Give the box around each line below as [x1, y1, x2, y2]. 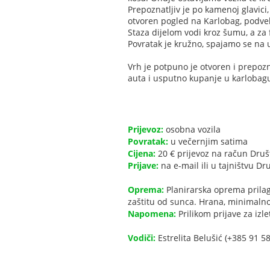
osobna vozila [163, 124, 221, 136]
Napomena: [128, 208, 176, 220]
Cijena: [128, 148, 155, 160]
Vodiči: [128, 232, 155, 244]
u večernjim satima [168, 136, 248, 148]
